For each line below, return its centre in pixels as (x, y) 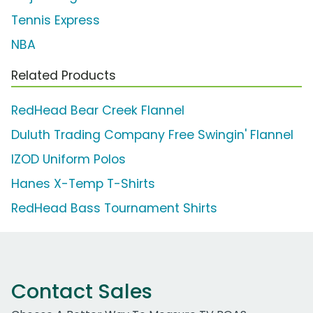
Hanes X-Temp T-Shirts (83, 183)
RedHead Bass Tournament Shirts (114, 208)
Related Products (64, 75)
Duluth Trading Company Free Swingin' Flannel (152, 134)
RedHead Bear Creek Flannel (98, 110)
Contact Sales (82, 291)
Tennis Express (56, 20)
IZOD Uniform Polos (68, 159)
